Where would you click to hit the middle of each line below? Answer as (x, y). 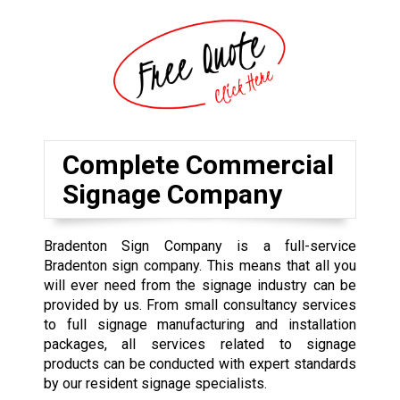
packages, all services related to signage (200, 344)
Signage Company (172, 194)
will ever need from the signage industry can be (200, 285)
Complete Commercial (198, 164)
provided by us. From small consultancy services (200, 304)
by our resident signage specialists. (155, 383)
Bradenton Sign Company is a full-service (200, 246)
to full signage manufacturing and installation (200, 324)
